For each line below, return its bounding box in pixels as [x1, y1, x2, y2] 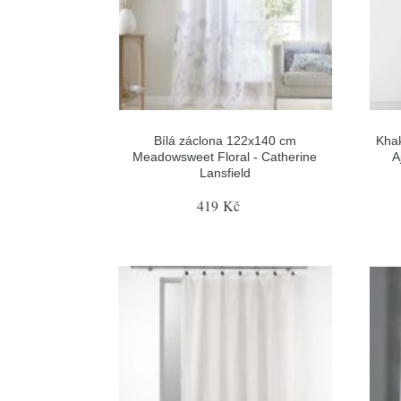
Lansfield [199, 166, 251, 180]
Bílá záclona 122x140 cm [153, 133, 296, 148]
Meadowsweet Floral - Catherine [132, 149, 318, 164]
